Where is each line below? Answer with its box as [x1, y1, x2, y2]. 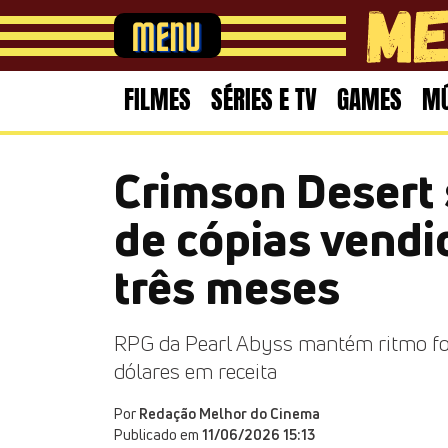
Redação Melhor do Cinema [139, 404, 320, 423]
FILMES [124, 81, 191, 118]
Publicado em [114, 425, 202, 444]
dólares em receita [114, 357, 277, 385]
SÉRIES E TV [211, 81, 317, 118]
